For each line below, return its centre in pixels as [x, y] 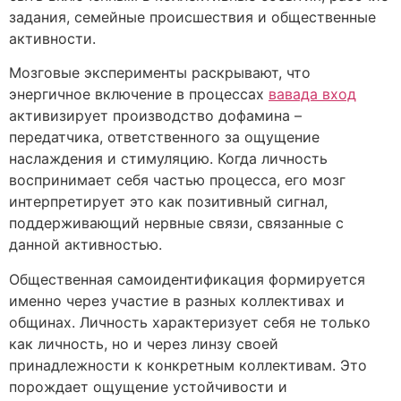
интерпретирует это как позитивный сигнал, [168, 202]
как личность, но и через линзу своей [144, 343]
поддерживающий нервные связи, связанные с [176, 223]
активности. [52, 38]
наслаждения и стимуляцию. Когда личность [168, 159]
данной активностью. [85, 245]
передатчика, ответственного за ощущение [164, 137]
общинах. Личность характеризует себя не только [190, 322]
